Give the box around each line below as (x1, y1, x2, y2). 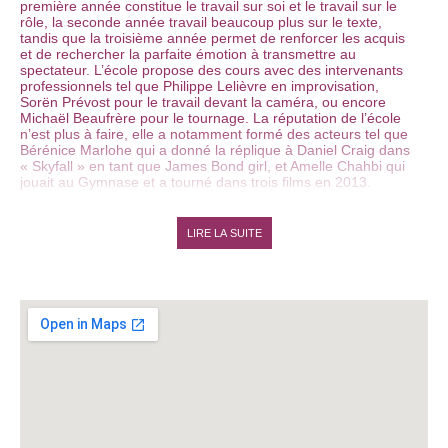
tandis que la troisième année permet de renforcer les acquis (20, 30, 405, 47)
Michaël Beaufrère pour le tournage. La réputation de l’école (20, 110, 401, 127)
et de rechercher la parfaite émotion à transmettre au (20, 46, 356, 63)
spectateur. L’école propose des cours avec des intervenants (20, 62, 403, 79)
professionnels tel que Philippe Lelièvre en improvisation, (20, 78, 379, 95)
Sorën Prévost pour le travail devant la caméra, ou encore (20, 94, 386, 111)
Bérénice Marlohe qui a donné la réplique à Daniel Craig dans (20, 142, 410, 159)
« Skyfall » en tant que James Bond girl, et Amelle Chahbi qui (20, 158, 405, 175)
